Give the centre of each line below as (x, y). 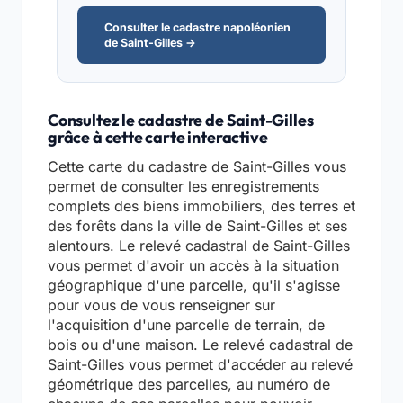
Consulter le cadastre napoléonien (197, 27)
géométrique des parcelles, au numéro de (189, 384)
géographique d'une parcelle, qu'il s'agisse (194, 285)
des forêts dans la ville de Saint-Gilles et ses (197, 225)
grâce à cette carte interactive (158, 137)
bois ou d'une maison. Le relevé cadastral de (200, 344)
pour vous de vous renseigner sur (161, 304)
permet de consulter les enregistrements (184, 186)
